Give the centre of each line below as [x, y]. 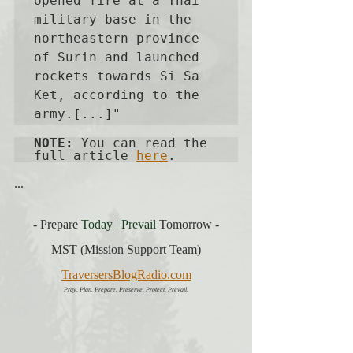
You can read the [140, 143]
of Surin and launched [117, 57]
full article [85, 156]
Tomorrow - [189, 224]
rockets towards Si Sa [117, 76]
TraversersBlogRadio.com [126, 275]
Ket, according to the [117, 95]
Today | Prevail [119, 224]
